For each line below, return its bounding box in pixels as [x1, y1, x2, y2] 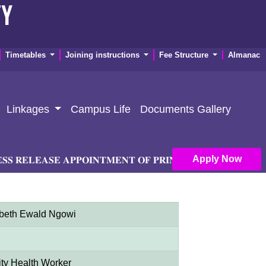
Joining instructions [65, 50, 142, 59]
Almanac [228, 50, 260, 59]
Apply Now [221, 153, 242, 164]
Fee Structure [159, 50, 211, 59]
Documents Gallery [140, 103, 232, 115]
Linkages [6, 103, 52, 115]
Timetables [5, 50, 48, 59]
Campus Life [71, 103, 131, 115]
